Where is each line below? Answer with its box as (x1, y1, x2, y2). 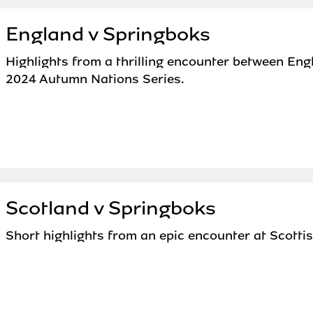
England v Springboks (5, 22, 210, 47)
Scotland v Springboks (5, 196, 216, 221)
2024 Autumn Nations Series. (5, 71, 184, 87)
